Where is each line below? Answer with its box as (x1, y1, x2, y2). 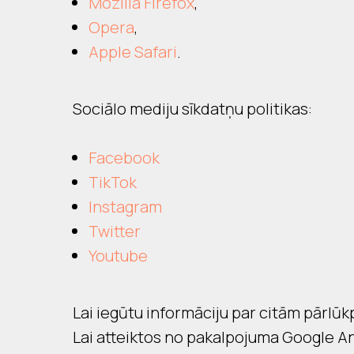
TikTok (88, 171, 137, 193)
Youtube (88, 245, 148, 266)
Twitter (88, 220, 141, 242)
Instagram (88, 196, 162, 217)
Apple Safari (88, 41, 177, 62)
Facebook (88, 147, 160, 168)
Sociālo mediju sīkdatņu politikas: (73, 98, 312, 119)
